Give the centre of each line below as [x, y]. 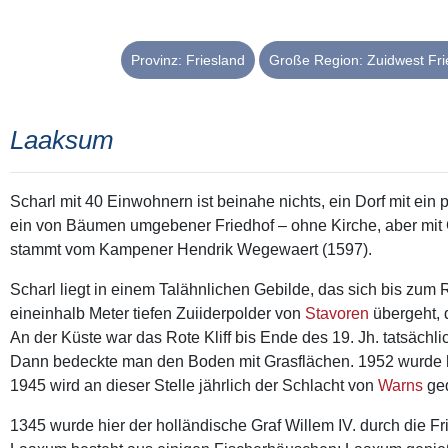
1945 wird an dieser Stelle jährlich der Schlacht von [194, 386]
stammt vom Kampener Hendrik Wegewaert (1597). [191, 250]
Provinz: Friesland [187, 60]
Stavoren [337, 314]
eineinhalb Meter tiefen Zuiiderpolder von [157, 314]
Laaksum [62, 140]
